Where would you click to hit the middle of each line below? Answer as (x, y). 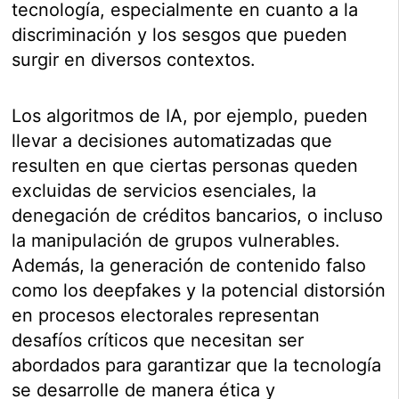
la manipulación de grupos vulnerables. (176, 241)
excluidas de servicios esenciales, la (164, 191)
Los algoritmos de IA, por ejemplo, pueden (190, 116)
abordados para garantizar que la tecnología (197, 366)
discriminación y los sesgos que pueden (180, 35)
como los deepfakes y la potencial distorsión (199, 291)
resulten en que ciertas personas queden (185, 166)
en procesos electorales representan (166, 316)
